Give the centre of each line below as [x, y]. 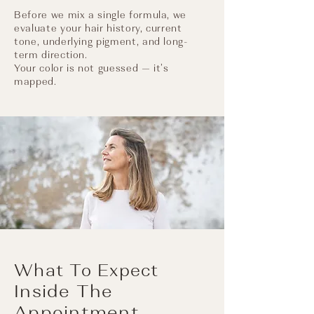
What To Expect [87, 271]
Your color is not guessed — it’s [91, 68]
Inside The [64, 291]
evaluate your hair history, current [98, 28]
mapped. [35, 82]
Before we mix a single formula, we [101, 15]
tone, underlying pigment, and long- [101, 42]
